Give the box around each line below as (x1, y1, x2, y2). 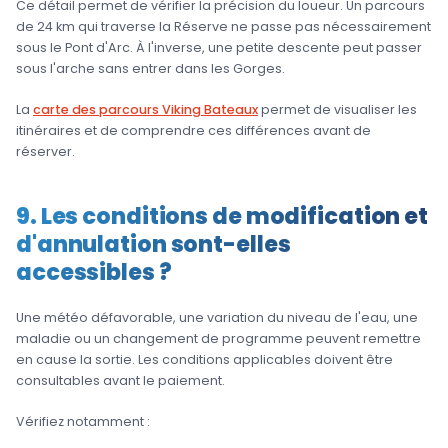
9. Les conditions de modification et (16, 199, 428, 232)
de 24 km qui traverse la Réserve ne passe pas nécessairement (16, 18, 431, 36)
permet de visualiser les (258, 100, 417, 118)
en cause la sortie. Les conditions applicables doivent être (16, 351, 393, 369)
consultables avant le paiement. (16, 372, 225, 390)
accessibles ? (16, 255, 172, 288)
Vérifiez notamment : (16, 412, 150, 430)
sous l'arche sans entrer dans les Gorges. (16, 60, 285, 78)
